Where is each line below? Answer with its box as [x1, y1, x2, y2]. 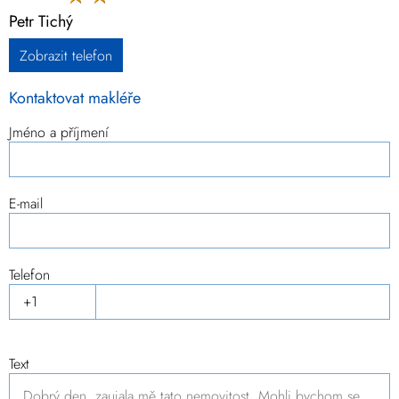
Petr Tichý [9, 10, 73, 34]
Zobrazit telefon [20, 45, 112, 67]
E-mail [9, 193, 43, 215]
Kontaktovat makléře [9, 86, 141, 110]
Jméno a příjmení [9, 122, 109, 143]
